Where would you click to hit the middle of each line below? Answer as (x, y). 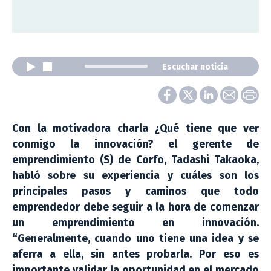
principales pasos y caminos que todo (135, 191)
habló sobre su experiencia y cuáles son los (135, 175)
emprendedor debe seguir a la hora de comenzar (135, 207)
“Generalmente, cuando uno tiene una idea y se (135, 238)
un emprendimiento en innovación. (135, 223)
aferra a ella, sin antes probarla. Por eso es (135, 254)
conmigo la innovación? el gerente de (135, 144)
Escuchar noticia (195, 67)
